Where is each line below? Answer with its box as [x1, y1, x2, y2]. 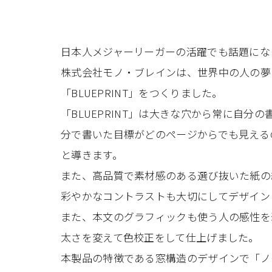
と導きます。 [61, 147, 123, 162]
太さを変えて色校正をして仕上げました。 [61, 229, 259, 245]
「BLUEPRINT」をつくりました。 [61, 85, 223, 100]
